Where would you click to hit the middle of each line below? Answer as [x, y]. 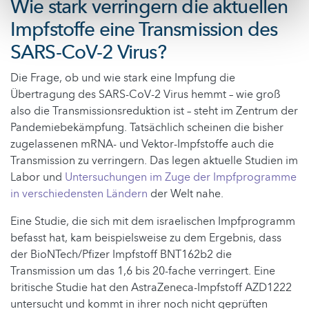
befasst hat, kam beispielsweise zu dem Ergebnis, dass [146, 238]
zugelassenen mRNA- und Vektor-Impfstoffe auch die [142, 144]
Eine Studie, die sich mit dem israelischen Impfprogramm [153, 222]
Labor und [38, 178]
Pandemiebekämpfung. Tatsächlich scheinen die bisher [147, 128]
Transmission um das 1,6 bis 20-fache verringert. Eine [143, 271]
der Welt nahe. [186, 194]
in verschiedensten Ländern [79, 194]
